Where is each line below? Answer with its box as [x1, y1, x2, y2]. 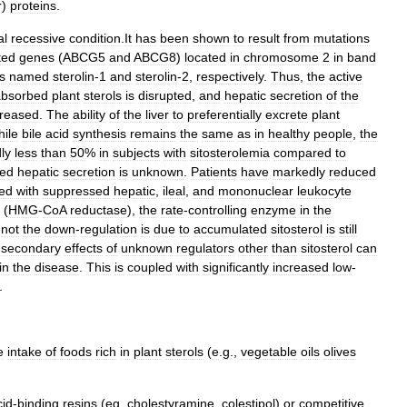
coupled [127, 260, 173, 274]
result [248, 31, 280, 45]
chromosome [243, 50, 319, 65]
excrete [265, 107, 308, 122]
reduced [329, 164, 376, 179]
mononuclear [218, 184, 293, 198]
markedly [273, 164, 325, 179]
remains [130, 126, 176, 141]
